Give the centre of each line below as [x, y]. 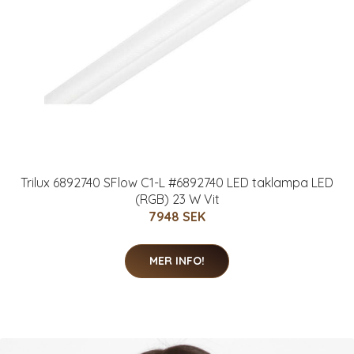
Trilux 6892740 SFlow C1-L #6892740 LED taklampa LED [177, 183]
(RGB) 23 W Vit [177, 200]
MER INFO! [177, 261]
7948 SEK [177, 217]
